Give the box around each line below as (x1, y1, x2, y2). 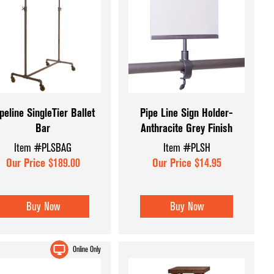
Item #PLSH (163, 140, 210, 155)
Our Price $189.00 (6, 155, 80, 170)
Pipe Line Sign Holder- (140, 106, 234, 120)
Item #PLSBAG (14, 140, 72, 155)
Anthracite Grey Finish (141, 121, 233, 136)
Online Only (73, 244, 102, 255)
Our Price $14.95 (152, 155, 221, 170)
